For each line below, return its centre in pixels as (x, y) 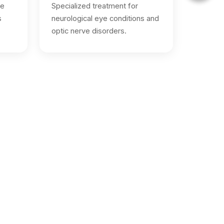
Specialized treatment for (95, 6)
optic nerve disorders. (89, 31)
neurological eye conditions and (105, 18)
